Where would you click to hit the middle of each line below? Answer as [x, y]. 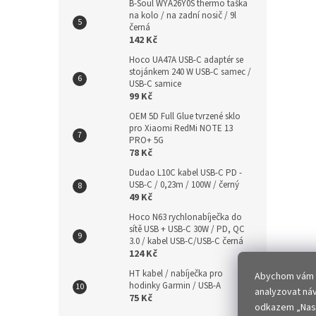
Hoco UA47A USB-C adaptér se [186, 60]
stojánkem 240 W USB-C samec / [190, 72]
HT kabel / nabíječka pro [176, 274]
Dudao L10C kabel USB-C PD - [186, 173]
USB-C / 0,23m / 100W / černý [184, 185]
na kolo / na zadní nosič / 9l [183, 16]
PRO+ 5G [146, 141]
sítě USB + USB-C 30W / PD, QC [187, 230]
